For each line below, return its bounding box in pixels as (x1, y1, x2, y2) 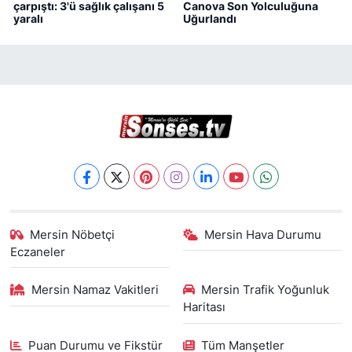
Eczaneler (9, 244, 65, 259)
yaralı (13, 11, 43, 25)
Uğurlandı (182, 11, 236, 25)
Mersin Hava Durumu (204, 227, 321, 242)
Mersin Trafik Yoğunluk (201, 283, 329, 298)
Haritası (182, 300, 225, 315)
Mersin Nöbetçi (30, 227, 115, 242)
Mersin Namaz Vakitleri (31, 283, 159, 298)
